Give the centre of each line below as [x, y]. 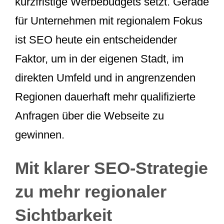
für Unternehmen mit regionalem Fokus [109, 20]
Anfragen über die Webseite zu [89, 115]
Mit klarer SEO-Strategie [111, 168]
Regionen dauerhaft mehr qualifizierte [105, 96]
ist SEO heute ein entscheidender [96, 39]
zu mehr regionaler [91, 191]
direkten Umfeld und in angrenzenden [105, 77]
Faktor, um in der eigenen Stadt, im [99, 58]
